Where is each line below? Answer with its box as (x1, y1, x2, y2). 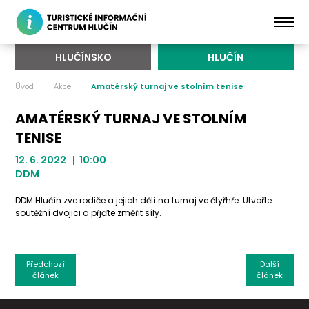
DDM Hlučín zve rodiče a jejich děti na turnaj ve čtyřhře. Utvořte (15, 195, 272, 206)
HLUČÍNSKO (54, 50, 112, 64)
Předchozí (26, 259, 66, 270)
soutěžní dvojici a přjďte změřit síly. (15, 207, 162, 219)
